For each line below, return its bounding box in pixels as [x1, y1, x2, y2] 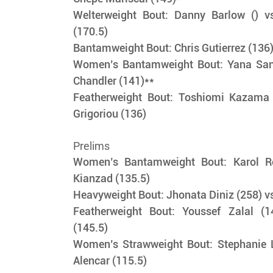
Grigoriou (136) [73, 107, 149, 121]
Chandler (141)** [73, 74, 155, 88]
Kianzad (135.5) [73, 172, 153, 185]
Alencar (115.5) [73, 254, 147, 268]
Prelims [73, 140, 110, 153]
